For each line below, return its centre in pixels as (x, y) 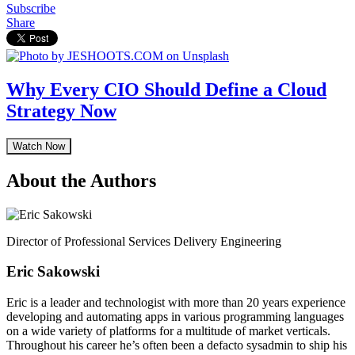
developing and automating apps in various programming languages (175, 316)
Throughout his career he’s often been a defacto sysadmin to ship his (177, 345)
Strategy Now (61, 111)
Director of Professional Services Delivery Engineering (144, 241)
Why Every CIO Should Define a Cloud (166, 89)
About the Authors (81, 180)
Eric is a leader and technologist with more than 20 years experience (176, 302)
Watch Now (39, 146)
